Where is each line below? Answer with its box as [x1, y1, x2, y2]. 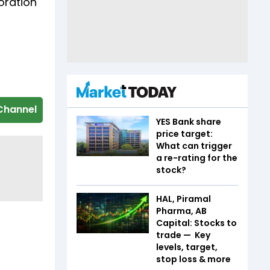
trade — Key [156, 228, 210, 241]
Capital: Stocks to [156, 216, 237, 229]
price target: [156, 127, 213, 140]
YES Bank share [156, 115, 221, 128]
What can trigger [156, 139, 232, 152]
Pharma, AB [156, 204, 207, 217]
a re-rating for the [156, 151, 237, 164]
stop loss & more [156, 253, 231, 265]
